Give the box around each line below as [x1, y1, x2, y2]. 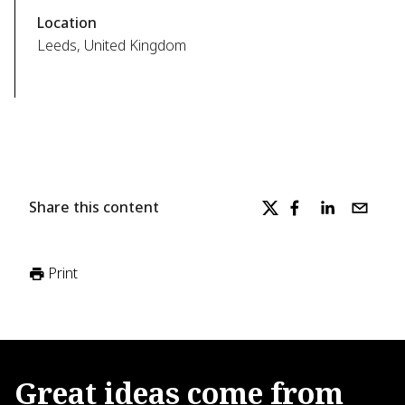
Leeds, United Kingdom [37, 35, 186, 55]
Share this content [29, 197, 159, 217]
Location [37, 13, 97, 33]
